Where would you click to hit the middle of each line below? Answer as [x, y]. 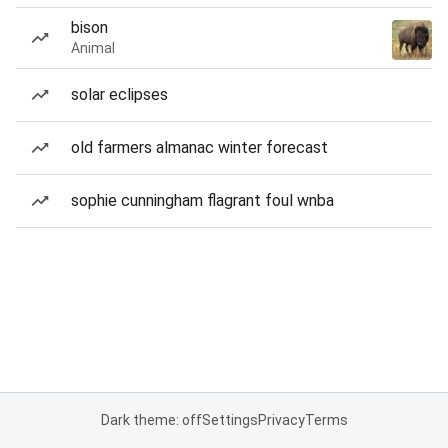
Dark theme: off [151, 420]
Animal [93, 48]
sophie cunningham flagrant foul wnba [202, 200]
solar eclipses [119, 94]
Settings [229, 420]
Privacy [281, 420]
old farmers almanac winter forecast [199, 147]
